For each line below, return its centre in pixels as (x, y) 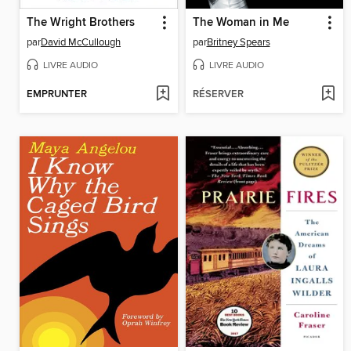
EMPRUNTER (57, 94)
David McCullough (81, 43)
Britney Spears (238, 43)
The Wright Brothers (81, 23)
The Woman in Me (241, 23)
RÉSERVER (218, 94)
